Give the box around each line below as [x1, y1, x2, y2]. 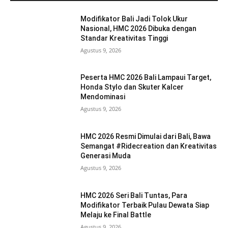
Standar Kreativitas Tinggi [80, 34, 168, 42]
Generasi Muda [80, 151, 131, 160]
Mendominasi [80, 93, 126, 101]
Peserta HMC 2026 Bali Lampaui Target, [80, 73, 212, 82]
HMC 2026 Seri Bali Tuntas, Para [80, 191, 188, 199]
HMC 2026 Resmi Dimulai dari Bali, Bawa [80, 132, 211, 140]
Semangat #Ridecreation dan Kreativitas [80, 141, 217, 150]
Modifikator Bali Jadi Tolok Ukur [80, 14, 188, 23]
